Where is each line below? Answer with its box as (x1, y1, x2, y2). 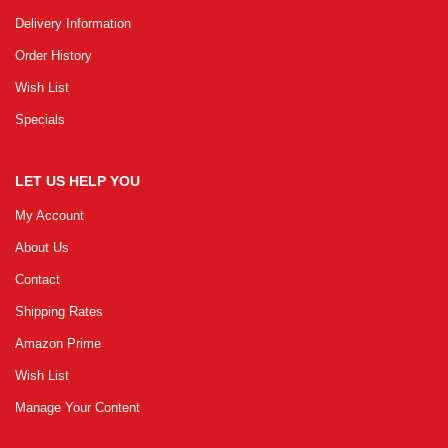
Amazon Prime (15, 335, 101, 351)
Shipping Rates (15, 303, 103, 319)
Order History (15, 47, 92, 63)
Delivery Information (15, 15, 131, 31)
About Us (15, 239, 69, 255)
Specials (15, 111, 65, 127)
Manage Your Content (15, 399, 140, 415)
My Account (15, 207, 84, 223)
